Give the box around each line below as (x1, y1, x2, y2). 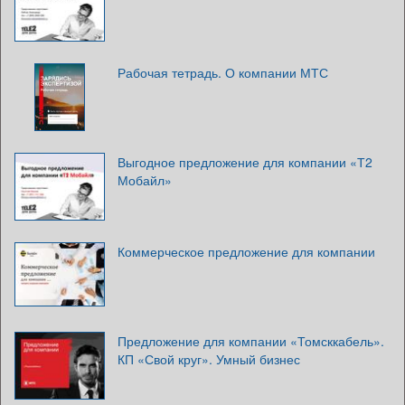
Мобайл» (118, 171, 172, 190)
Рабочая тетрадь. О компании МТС (118, 63, 328, 82)
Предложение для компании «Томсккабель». (118, 332, 384, 351)
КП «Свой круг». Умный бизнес (118, 350, 300, 369)
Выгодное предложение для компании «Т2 (118, 153, 372, 172)
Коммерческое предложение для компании (118, 242, 375, 261)
